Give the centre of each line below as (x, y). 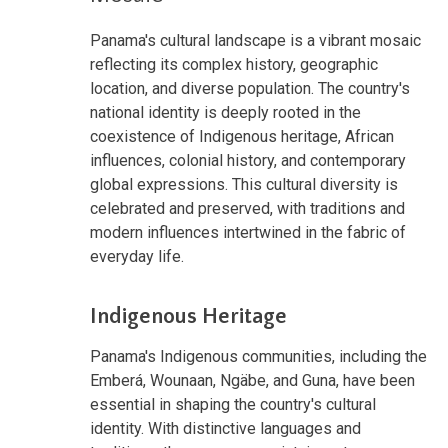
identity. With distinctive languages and (225, 428)
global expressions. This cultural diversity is (244, 184)
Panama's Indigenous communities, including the (258, 356)
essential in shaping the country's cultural (233, 404)
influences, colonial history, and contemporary (248, 160)
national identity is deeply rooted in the (225, 112)
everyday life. (137, 256)
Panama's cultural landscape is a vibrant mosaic (255, 40)
